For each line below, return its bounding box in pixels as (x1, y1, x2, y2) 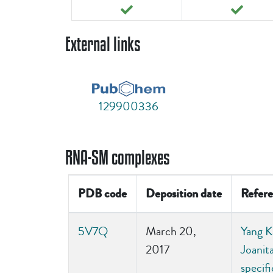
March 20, (146, 222, 196, 240)
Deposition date (146, 185, 222, 202)
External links (65, 32, 141, 55)
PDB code (78, 185, 127, 202)
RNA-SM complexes (65, 145, 170, 169)
